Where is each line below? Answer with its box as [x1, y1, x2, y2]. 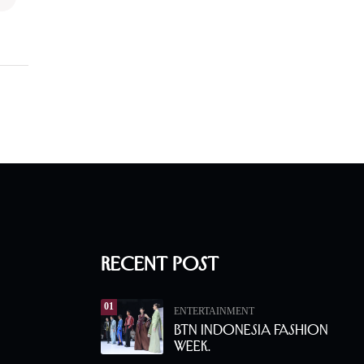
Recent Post [101, 253, 219, 275]
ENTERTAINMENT [174, 305, 254, 318]
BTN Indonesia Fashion [174, 322, 328, 339]
